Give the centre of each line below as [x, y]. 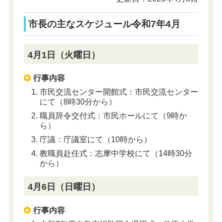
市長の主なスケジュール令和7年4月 [105, 24]
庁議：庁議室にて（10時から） [95, 139]
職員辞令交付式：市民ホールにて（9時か [113, 115]
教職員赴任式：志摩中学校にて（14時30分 [116, 153]
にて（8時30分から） [78, 102]
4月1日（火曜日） [64, 55]
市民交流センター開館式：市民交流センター [119, 92]
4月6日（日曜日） [64, 187]
